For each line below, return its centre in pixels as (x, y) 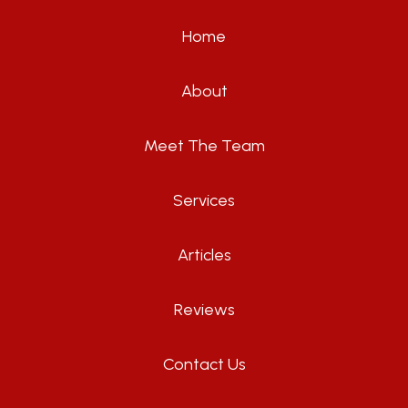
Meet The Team (204, 146)
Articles (204, 255)
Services (204, 201)
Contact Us (204, 365)
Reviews (204, 310)
